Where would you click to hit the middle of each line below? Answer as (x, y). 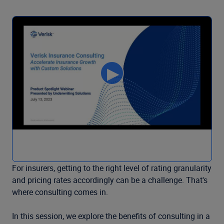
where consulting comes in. (60, 192)
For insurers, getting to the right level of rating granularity (112, 168)
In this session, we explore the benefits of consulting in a (111, 216)
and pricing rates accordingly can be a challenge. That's (110, 180)
